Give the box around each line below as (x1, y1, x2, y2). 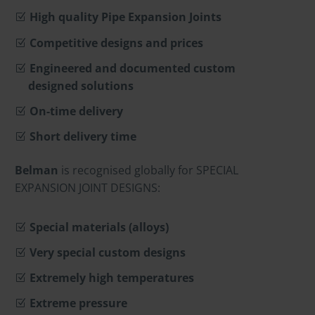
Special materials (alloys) (30, 219, 169, 235)
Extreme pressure (30, 295, 127, 311)
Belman (15, 162, 58, 178)
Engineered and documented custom (30, 60, 236, 76)
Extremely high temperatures (30, 270, 194, 286)
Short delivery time (30, 129, 136, 145)
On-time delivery (30, 103, 123, 119)
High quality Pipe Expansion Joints (30, 9, 221, 25)
